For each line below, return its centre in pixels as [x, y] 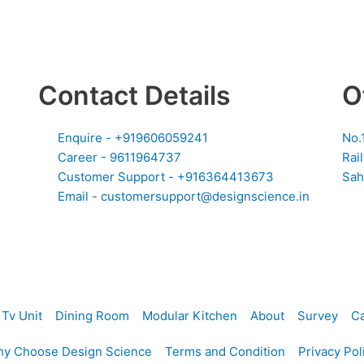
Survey [317, 315]
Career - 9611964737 [120, 157]
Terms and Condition [225, 351]
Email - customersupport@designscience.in [184, 196]
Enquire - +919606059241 [133, 137]
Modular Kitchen [189, 315]
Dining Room [92, 315]
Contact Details [135, 95]
